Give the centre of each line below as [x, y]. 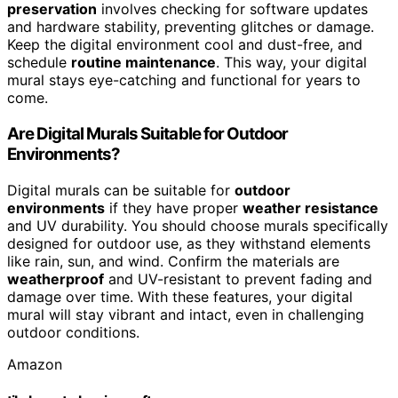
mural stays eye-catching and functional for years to [184, 80]
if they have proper [174, 207]
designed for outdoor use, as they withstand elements [189, 243]
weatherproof [56, 279]
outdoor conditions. [73, 332]
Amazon [35, 364]
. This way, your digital [291, 63]
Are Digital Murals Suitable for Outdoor [148, 133]
